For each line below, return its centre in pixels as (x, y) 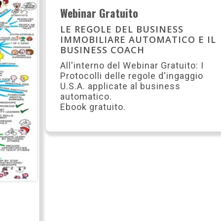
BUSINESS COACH (102, 50)
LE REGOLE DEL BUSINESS (122, 29)
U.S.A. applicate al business (120, 86)
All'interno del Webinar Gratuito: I (132, 65)
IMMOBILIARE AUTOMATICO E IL (138, 39)
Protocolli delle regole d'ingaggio (132, 75)
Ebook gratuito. (93, 107)
